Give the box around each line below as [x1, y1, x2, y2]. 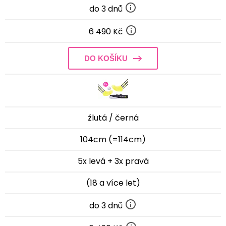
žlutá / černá [87, 111, 139, 124]
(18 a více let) [86, 177, 140, 189]
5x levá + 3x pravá [77, 155, 149, 167]
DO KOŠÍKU [84, 53, 128, 63]
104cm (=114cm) [80, 133, 146, 145]
